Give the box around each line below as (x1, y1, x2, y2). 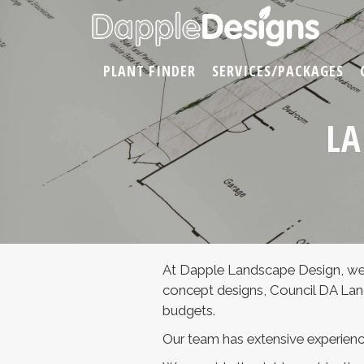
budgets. (162, 302, 215, 318)
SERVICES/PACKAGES (212, 61, 344, 80)
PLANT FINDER (103, 61, 196, 80)
